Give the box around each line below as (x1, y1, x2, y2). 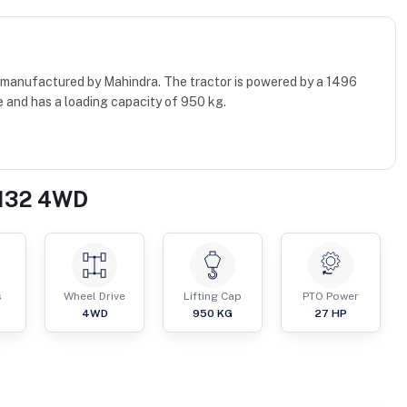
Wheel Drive (64, 290, 125, 303)
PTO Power (303, 290, 359, 303)
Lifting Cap (184, 290, 242, 303)
